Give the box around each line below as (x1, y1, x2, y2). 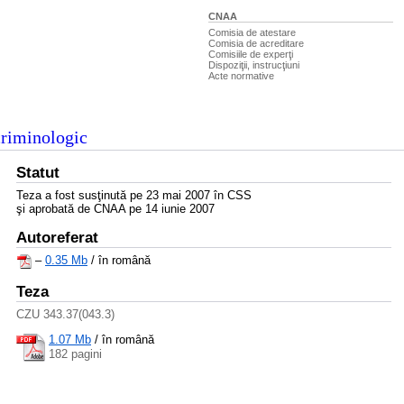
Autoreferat (16, 229, 98, 246)
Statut (16, 164, 60, 181)
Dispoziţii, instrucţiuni (208, 60, 299, 70)
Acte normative (208, 70, 274, 81)
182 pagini (49, 346, 102, 361)
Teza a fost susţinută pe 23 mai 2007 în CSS (16, 188, 252, 202)
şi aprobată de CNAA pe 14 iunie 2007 (16, 202, 215, 216)
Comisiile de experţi (208, 49, 293, 60)
